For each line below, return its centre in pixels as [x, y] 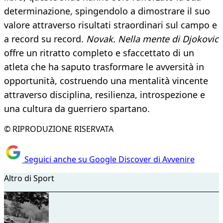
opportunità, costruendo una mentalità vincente [106, 81]
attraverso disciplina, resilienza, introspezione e [105, 95]
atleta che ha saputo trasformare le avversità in [104, 67]
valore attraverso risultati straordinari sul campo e [111, 25]
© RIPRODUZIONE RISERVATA [59, 129]
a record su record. [45, 39]
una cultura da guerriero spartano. [77, 109]
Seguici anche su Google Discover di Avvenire [108, 159]
